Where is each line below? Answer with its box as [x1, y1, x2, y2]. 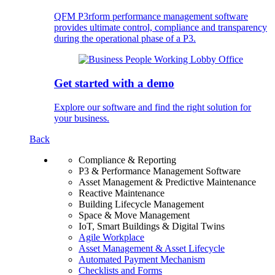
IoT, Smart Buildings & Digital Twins [79, 220, 225, 231]
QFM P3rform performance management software [54, 11, 248, 22]
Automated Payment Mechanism [79, 254, 205, 265]
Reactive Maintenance [79, 187, 165, 198]
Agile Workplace [79, 231, 144, 242]
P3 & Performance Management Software [79, 165, 241, 176]
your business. [54, 112, 109, 123]
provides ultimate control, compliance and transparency [54, 22, 267, 33]
